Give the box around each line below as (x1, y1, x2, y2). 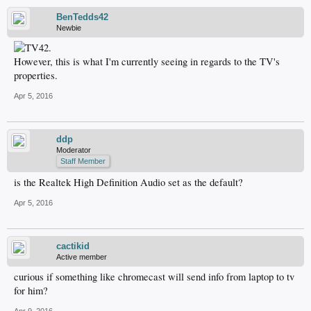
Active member (56, 252, 107, 261)
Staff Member (60, 156, 106, 165)
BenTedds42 (56, 11, 108, 22)
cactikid (56, 240, 90, 251)
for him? (14, 283, 48, 297)
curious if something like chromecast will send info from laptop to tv (14, 269, 294, 283)
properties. (14, 68, 58, 82)
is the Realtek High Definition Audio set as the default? (14, 175, 243, 189)
